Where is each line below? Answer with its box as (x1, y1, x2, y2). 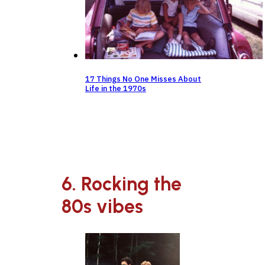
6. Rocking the (62, 172, 182, 195)
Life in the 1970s (85, 83, 146, 93)
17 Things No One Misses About (85, 73, 201, 84)
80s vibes (62, 195, 143, 218)
